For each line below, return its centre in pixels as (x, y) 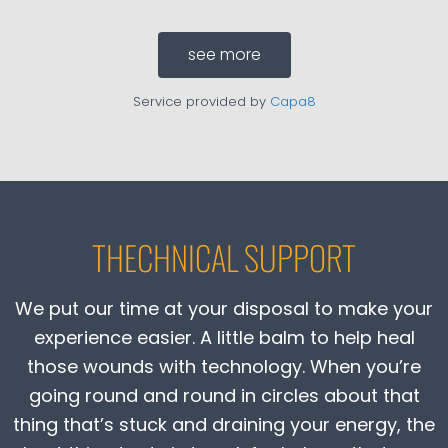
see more (224, 54)
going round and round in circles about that (224, 395)
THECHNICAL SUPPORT (224, 257)
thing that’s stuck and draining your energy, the (224, 424)
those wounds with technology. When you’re (224, 366)
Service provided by (201, 101)
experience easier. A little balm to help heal (224, 337)
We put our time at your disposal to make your (224, 308)
